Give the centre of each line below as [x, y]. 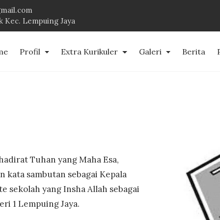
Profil [31, 51]
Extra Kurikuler [91, 51]
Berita [194, 51]
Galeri [151, 51]
